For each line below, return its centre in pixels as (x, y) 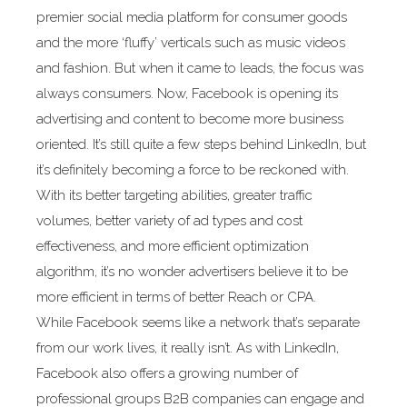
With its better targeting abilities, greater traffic (174, 195)
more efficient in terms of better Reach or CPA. (176, 297)
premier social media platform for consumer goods (191, 17)
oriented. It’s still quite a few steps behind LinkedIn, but (201, 144)
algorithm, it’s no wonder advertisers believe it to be (192, 271)
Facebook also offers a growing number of (167, 373)
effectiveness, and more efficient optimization (172, 246)
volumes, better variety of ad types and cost (169, 220)
